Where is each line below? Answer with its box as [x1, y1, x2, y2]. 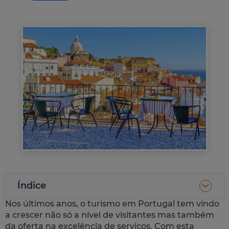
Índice [17, 180, 46, 192]
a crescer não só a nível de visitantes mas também [5, 210, 214, 220]
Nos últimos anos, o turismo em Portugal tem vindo [5, 198, 219, 209]
